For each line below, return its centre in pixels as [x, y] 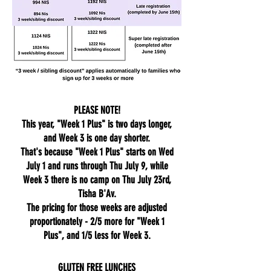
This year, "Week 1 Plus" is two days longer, [97, 124]
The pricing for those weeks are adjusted [97, 207]
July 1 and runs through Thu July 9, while [97, 166]
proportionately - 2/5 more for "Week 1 [97, 221]
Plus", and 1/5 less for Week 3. [97, 235]
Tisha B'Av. [97, 194]
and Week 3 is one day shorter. [97, 138]
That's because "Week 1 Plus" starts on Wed [97, 152]
